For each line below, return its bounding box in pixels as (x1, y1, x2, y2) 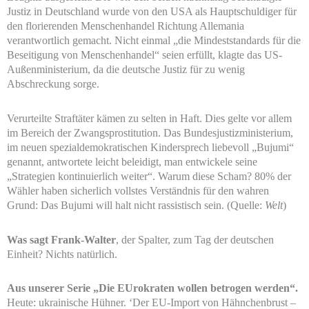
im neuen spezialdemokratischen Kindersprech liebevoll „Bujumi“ (7, 140, 294, 154)
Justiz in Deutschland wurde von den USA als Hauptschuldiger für (7, 5, 297, 19)
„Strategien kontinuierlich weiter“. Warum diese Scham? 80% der (7, 169, 291, 183)
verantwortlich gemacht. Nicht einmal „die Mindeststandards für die (7, 34, 301, 48)
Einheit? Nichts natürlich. (7, 247, 117, 261)
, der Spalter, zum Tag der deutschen (116, 232, 274, 246)
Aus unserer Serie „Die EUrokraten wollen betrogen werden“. (7, 281, 298, 295)
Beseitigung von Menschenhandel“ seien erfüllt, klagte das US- (7, 48, 282, 62)
